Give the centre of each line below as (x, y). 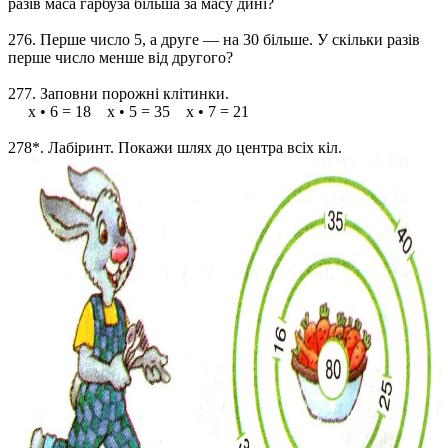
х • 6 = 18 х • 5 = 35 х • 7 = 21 (128, 111)
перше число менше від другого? (120, 57)
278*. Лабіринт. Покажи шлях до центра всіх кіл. (175, 147)
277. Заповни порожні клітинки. (118, 93)
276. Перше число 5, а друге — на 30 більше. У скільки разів (214, 39)
